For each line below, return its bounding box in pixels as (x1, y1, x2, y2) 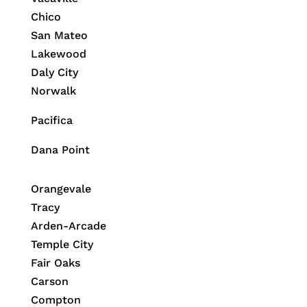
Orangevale (30, 182, 91, 196)
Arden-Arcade (30, 219, 106, 233)
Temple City (30, 238, 93, 251)
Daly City (30, 66, 78, 79)
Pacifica (30, 114, 73, 127)
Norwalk (30, 84, 76, 98)
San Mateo (30, 29, 88, 42)
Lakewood (30, 47, 86, 61)
